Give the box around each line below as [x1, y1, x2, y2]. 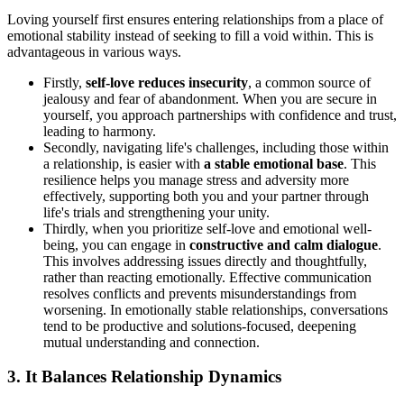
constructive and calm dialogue [189, 236, 378, 252]
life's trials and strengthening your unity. [43, 204, 270, 220]
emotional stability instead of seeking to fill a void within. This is [7, 27, 373, 43]
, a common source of [248, 74, 371, 90]
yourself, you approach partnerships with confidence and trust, [43, 106, 397, 123]
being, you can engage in [43, 236, 189, 252]
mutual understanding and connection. [43, 334, 260, 350]
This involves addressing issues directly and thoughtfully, [43, 252, 367, 269]
